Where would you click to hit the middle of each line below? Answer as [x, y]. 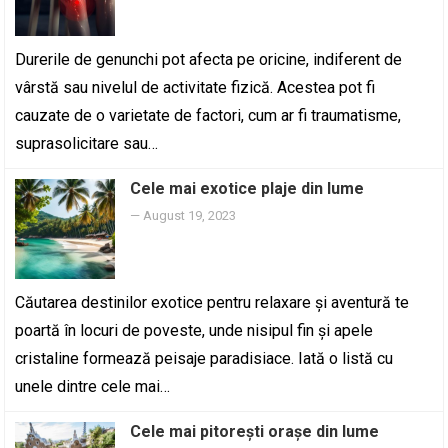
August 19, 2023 [190, 215]
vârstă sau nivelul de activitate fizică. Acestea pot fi [195, 87]
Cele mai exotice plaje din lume [247, 188]
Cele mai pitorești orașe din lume [255, 431]
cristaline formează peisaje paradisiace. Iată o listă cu [204, 358]
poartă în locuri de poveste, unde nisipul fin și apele [194, 330]
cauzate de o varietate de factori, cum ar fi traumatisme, [208, 115]
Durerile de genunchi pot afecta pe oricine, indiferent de [209, 59]
